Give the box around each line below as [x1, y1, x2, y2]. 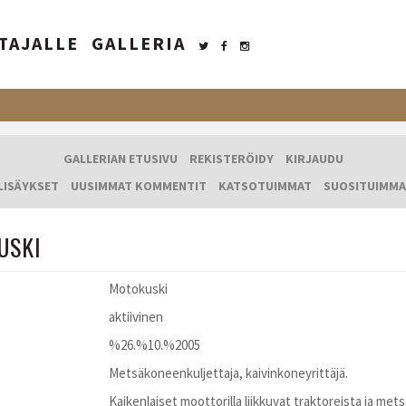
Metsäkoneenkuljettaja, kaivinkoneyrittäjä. [109, 364, 348, 382]
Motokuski [109, 280, 168, 297]
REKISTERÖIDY [188, 150, 274, 168]
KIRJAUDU [285, 150, 343, 168]
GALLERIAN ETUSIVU [63, 150, 178, 168]
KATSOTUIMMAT [218, 178, 312, 195]
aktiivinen [109, 308, 163, 325]
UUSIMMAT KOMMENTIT [71, 178, 207, 195]
